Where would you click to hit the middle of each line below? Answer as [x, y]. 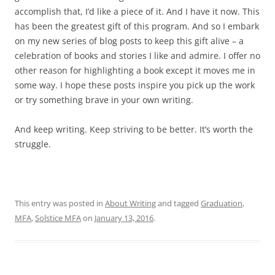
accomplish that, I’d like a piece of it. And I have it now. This [137, 12]
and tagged [178, 203]
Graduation [222, 203]
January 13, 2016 [124, 218]
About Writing [130, 203]
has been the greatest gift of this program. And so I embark [137, 26]
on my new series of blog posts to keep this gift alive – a [129, 41]
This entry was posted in [60, 203]
